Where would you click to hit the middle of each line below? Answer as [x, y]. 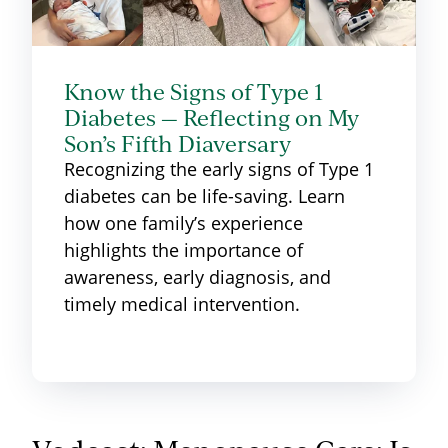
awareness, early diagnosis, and [197, 276]
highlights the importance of [183, 249]
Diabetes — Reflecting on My [211, 116]
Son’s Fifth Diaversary [177, 142]
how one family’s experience [183, 222]
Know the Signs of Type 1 [193, 90]
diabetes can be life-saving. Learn [204, 195]
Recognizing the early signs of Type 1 [219, 168]
